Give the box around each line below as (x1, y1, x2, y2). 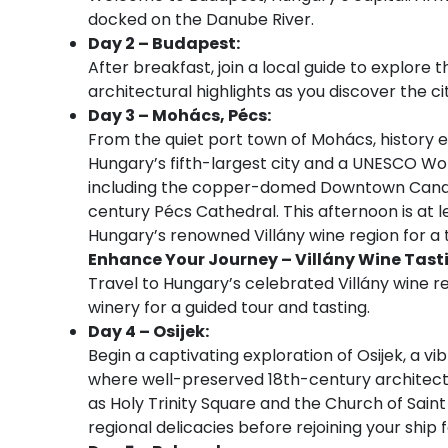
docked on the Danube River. (88, 7, 314, 31)
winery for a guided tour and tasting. (88, 295, 370, 319)
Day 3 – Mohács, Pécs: (88, 103, 271, 127)
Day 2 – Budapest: (88, 31, 240, 55)
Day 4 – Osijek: (88, 319, 209, 343)
